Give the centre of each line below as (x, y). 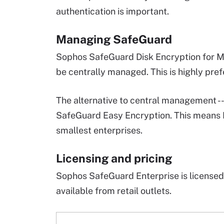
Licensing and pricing (114, 158)
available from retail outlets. (114, 191)
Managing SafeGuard (114, 39)
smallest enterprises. (99, 130)
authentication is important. (112, 11)
